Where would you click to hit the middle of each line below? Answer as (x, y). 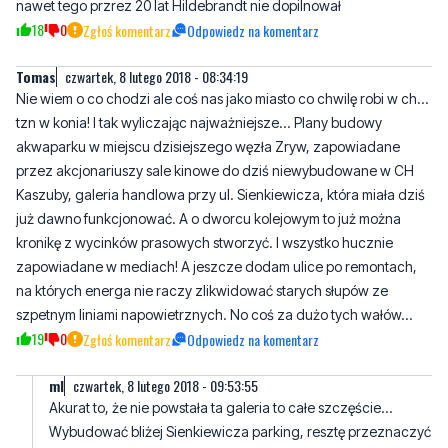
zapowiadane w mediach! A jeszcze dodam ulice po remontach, (216, 267)
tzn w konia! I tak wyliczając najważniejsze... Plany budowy (199, 123)
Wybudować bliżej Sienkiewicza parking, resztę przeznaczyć (240, 432)
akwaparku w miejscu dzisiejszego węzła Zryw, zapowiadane (208, 147)
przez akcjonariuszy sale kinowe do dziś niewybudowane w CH (215, 171)
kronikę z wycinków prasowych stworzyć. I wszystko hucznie (204, 243)
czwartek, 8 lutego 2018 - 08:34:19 (156, 77)
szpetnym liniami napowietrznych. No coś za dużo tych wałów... (214, 315)
